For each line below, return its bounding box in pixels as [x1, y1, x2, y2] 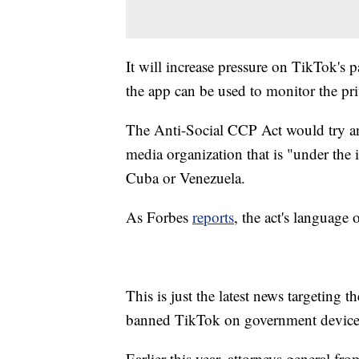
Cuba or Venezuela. [126, 167, 245, 188]
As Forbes [126, 206, 192, 227]
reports [192, 206, 234, 227]
